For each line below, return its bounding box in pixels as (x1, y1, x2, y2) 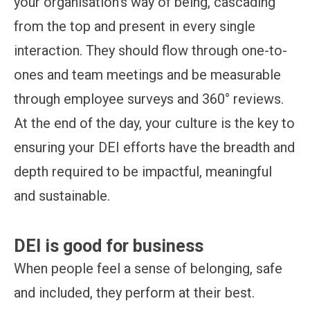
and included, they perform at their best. (14, 284, 255, 301)
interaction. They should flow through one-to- (14, 42, 287, 59)
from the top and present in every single (14, 17, 255, 35)
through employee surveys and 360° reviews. (14, 90, 284, 107)
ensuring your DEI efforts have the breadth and (14, 138, 295, 156)
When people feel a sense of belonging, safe (14, 259, 282, 277)
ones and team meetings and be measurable (14, 66, 281, 83)
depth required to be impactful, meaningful (14, 163, 272, 180)
